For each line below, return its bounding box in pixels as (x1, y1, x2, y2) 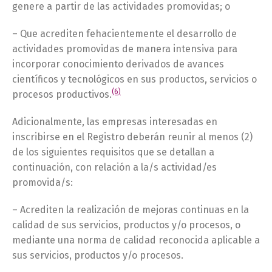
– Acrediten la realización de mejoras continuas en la (12, 204, 249, 216)
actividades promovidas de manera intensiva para (12, 43, 237, 55)
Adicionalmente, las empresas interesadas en (12, 116, 217, 127)
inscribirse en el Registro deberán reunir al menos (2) (12, 131, 253, 143)
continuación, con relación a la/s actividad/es (12, 161, 217, 173)
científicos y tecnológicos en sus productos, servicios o (12, 73, 257, 85)
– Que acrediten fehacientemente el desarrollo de (12, 28, 237, 39)
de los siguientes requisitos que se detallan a (12, 146, 214, 158)
